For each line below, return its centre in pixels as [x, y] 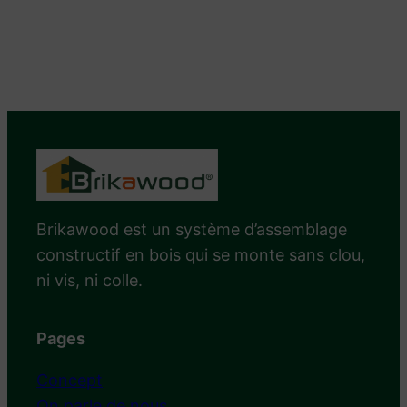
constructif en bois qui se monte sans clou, [201, 255]
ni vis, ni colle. [89, 281]
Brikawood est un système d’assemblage [192, 230]
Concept [69, 381]
